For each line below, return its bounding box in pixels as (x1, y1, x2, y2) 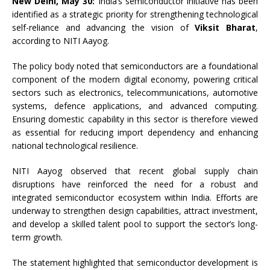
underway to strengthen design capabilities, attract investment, (12, 205, 258, 216)
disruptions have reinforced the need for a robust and (12, 178, 258, 190)
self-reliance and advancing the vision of (12, 22, 195, 33)
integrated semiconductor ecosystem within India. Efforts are (12, 192, 258, 203)
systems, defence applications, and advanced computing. (12, 100, 258, 111)
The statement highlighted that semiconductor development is (12, 257, 258, 268)
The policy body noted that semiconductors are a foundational (12, 60, 258, 72)
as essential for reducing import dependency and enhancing (12, 127, 258, 138)
